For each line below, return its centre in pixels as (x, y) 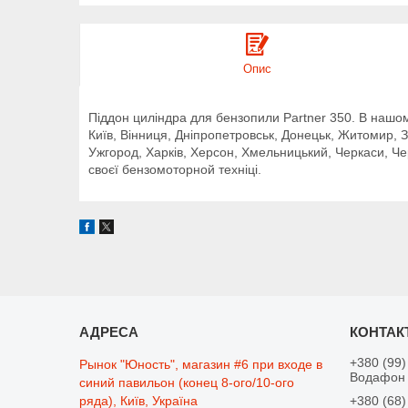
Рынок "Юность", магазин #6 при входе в (201, 365)
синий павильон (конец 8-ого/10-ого (187, 383)
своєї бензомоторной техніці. (175, 170)
